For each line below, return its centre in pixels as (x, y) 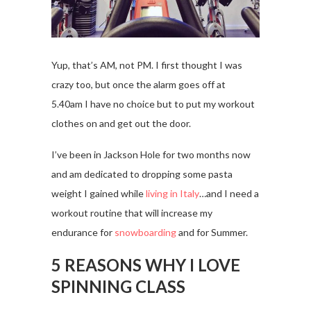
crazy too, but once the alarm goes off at (138, 85)
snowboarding (145, 233)
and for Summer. (212, 233)
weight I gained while (99, 194)
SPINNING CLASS (118, 287)
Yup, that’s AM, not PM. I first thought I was (147, 65)
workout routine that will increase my (132, 213)
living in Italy (173, 194)
